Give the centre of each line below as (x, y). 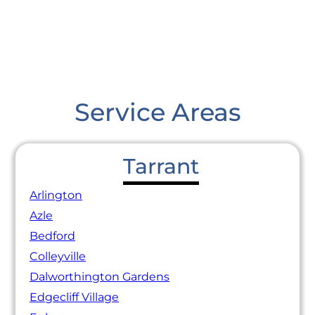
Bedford (53, 236)
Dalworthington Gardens (100, 277)
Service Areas (157, 112)
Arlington (56, 195)
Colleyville (58, 257)
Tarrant (161, 166)
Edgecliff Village (75, 297)
